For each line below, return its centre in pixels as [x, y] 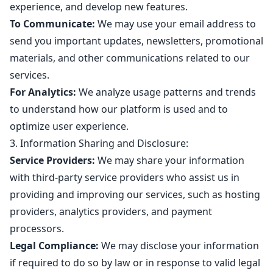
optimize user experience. [69, 126]
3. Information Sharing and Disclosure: [99, 143]
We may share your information [170, 160]
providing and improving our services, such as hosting [135, 194]
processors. [37, 229]
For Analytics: [43, 92]
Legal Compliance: [54, 246]
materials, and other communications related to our [130, 58]
